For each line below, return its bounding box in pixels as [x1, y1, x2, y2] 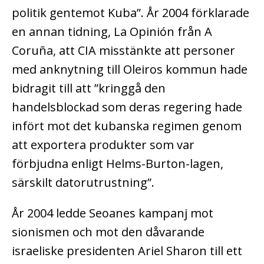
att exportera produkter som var [12, 137, 194, 153]
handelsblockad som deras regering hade [12, 99, 242, 115]
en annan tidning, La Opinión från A [12, 24, 212, 40]
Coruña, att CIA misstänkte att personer [12, 42, 235, 59]
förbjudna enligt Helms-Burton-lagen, [12, 156, 223, 172]
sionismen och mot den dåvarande [12, 224, 204, 240]
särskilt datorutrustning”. [12, 174, 154, 191]
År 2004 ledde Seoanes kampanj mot [12, 205, 213, 222]
